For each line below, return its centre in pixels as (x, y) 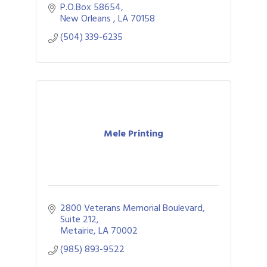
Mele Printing (133, 133)
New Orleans (87, 19)
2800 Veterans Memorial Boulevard (131, 208)
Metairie (77, 231)
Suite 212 (78, 220)
